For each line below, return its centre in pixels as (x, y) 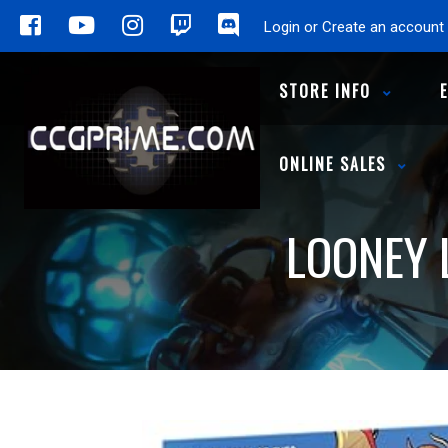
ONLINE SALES (332, 164)
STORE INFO (325, 91)
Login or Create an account (354, 27)
